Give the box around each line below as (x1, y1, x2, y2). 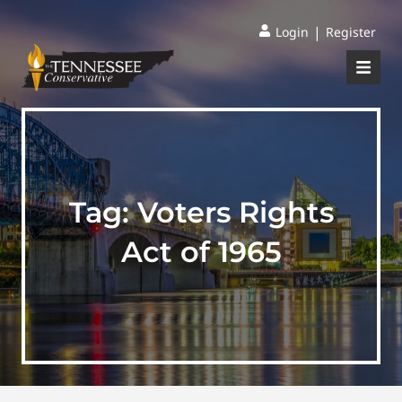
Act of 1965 (120, 234, 282, 269)
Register (326, 23, 376, 40)
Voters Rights (136, 195, 334, 230)
